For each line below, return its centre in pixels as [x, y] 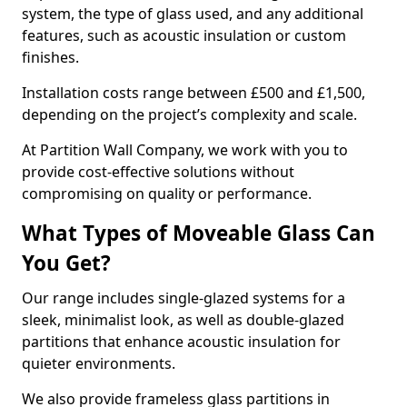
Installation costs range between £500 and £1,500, [194, 93]
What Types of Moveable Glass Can [199, 233]
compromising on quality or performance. [167, 194]
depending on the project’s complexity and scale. [191, 114]
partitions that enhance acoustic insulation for [181, 342]
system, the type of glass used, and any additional [193, 14]
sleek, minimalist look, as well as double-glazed [183, 320]
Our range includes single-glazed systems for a [184, 298]
